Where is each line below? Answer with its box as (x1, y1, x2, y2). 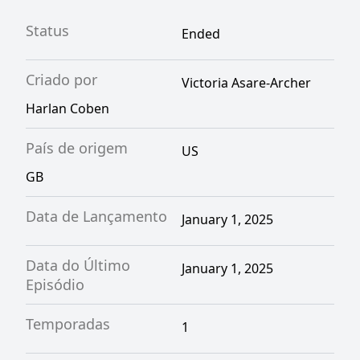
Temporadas (26, 314, 110, 333)
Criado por (26, 70, 97, 89)
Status (26, 21, 69, 40)
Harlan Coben (26, 100, 109, 117)
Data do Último (26, 256, 130, 275)
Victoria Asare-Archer (182, 74, 311, 92)
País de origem (26, 138, 128, 157)
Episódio (26, 275, 84, 294)
